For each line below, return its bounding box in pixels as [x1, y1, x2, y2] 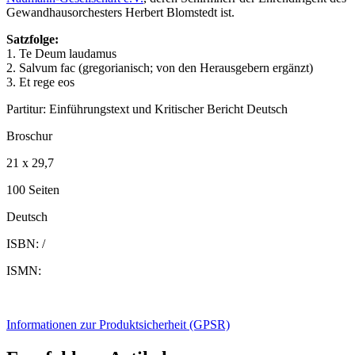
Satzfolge [6, 32, 55, 47]
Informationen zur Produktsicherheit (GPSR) [6, 318, 230, 332]
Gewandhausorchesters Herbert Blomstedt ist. [6, 6, 235, 20]
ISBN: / [6, 237, 45, 251]
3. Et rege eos [6, 75, 74, 90]
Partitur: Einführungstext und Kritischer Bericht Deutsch [6, 102, 288, 116]
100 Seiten [6, 183, 59, 197]
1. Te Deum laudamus [6, 47, 116, 61]
